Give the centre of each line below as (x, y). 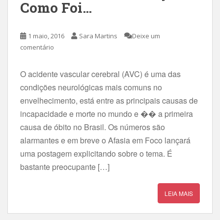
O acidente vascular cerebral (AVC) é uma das (100, 74)
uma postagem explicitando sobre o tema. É (96, 153)
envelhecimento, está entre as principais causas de (109, 100)
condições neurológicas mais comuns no (91, 87)
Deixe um (146, 36)
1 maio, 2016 (46, 36)
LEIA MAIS (179, 193)
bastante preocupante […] (65, 166)
